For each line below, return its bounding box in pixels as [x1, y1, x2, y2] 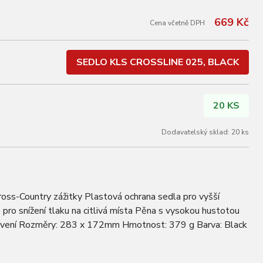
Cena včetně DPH [150, 18, 205, 28]
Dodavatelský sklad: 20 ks [161, 127, 249, 137]
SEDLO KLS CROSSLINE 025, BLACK [76, 56, 239, 69]
